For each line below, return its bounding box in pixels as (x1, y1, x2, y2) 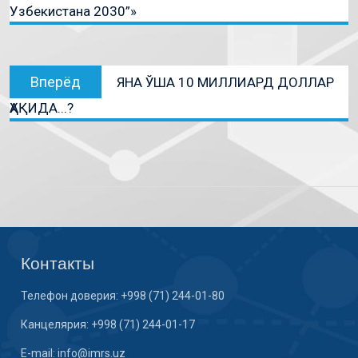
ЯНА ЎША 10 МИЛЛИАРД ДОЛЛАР (116, 74, 334, 90)
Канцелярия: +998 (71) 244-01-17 (21, 317, 196, 331)
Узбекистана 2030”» (9, 2, 137, 19)
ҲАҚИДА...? (9, 99, 74, 116)
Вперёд (30, 73, 81, 90)
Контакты (21, 253, 95, 272)
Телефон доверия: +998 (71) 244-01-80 (21, 288, 225, 302)
